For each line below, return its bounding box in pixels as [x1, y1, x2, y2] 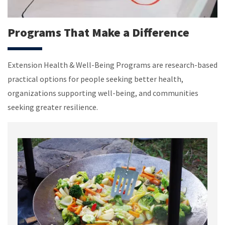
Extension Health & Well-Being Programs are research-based [8, 59, 217, 70]
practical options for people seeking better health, [8, 73, 183, 84]
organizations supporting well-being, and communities [8, 87, 198, 98]
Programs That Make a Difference [8, 24, 189, 40]
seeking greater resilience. [8, 101, 98, 112]
